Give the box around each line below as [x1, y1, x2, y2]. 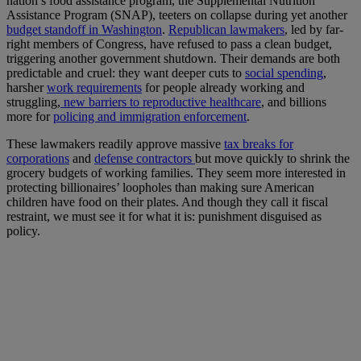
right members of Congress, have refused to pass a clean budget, [6, 36, 332, 51]
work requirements [47, 80, 142, 94]
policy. [6, 223, 40, 238]
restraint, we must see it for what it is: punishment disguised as [6, 209, 322, 223]
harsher [6, 80, 47, 94]
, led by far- [284, 22, 343, 36]
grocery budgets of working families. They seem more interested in [6, 165, 346, 180]
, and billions [261, 94, 326, 109]
